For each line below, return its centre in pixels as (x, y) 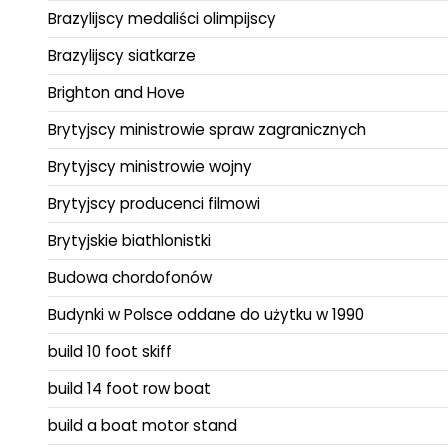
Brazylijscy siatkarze (122, 56)
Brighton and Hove (116, 93)
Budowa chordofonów (130, 278)
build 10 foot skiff (110, 352)
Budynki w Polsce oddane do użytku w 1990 (206, 315)
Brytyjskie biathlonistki (129, 241)
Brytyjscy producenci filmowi (154, 204)
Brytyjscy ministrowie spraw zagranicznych (207, 130)
